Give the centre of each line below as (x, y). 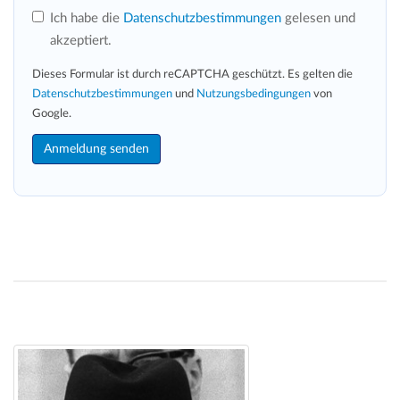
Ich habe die (87, 18)
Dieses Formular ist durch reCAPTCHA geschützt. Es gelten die (192, 74)
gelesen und (318, 18)
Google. (52, 113)
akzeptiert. (81, 40)
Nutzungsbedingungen (254, 94)
